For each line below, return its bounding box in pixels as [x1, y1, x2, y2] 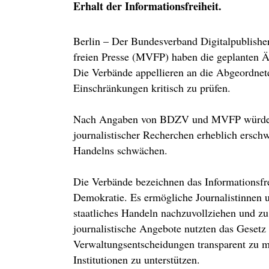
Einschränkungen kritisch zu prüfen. [73, 80, 231, 95]
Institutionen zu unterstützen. [73, 252, 200, 267]
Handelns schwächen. [73, 143, 168, 157]
